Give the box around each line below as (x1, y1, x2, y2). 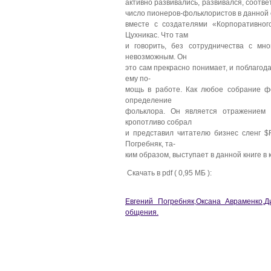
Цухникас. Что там (125, 31, 188, 39)
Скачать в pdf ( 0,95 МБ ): (125, 168, 212, 177)
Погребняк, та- (125, 140, 175, 148)
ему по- (125, 74, 151, 83)
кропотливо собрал (125, 118, 192, 126)
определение (125, 96, 172, 105)
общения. (125, 208, 158, 217)
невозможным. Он (125, 53, 187, 61)
